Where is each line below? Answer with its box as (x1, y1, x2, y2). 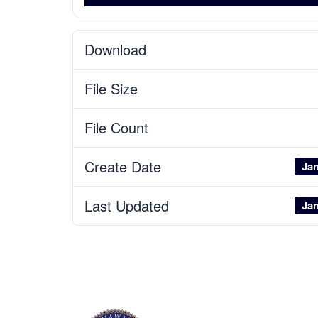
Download (84, 38, 146, 60)
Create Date (84, 155, 161, 177)
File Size (84, 77, 138, 99)
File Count (84, 116, 148, 138)
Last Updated (84, 194, 169, 216)
